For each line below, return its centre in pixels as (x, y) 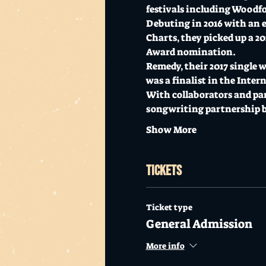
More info (165, 246)
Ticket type (169, 207)
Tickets (164, 170)
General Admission (199, 224)
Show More (171, 129)
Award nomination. (191, 52)
